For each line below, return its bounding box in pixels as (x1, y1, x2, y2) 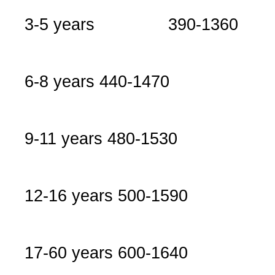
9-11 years (24, 130, 103, 149)
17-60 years (24, 244, 113, 263)
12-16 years (24, 187, 113, 206)
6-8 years (24, 72, 95, 91)
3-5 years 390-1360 (24, 15, 238, 34)
